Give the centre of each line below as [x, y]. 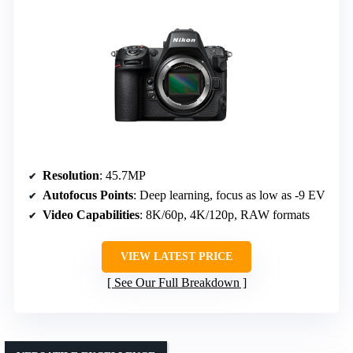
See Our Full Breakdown [176, 283]
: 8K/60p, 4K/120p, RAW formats [225, 215]
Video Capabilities [91, 215]
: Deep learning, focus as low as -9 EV [229, 195]
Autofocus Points [88, 195]
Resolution [71, 176]
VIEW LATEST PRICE [176, 257]
